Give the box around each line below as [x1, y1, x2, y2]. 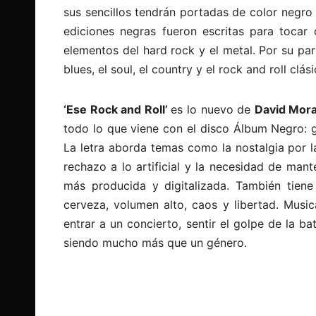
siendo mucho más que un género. [63, 236, 247, 250]
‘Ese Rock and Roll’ [63, 102, 171, 117]
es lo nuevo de [171, 102, 255, 117]
